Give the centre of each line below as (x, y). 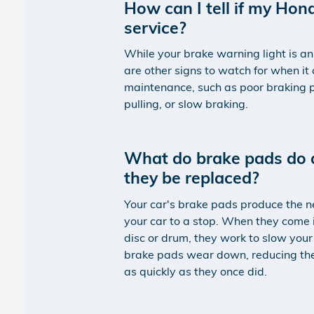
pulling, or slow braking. (186, 104)
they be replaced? (192, 178)
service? (156, 27)
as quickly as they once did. (196, 271)
